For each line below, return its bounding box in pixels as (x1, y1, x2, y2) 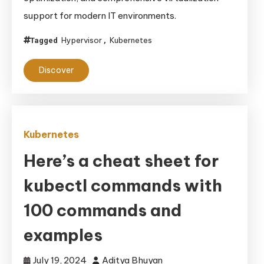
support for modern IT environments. (24, 10, 176, 21)
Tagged (30, 36, 60, 45)
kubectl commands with (24, 175, 222, 196)
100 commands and (24, 200, 181, 220)
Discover (39, 65, 74, 75)
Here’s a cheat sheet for (24, 150, 219, 171)
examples (24, 225, 103, 245)
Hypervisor (61, 35, 102, 45)
